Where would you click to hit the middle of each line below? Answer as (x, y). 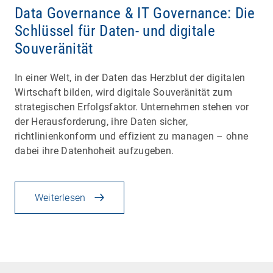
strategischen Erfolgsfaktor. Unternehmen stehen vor (132, 107)
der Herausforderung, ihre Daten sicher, (101, 121)
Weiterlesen (60, 197)
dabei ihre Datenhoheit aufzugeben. (94, 151)
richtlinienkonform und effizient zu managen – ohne (132, 136)
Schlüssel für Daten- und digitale (115, 30)
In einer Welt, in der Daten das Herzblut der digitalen (130, 77)
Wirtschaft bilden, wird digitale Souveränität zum (123, 92)
